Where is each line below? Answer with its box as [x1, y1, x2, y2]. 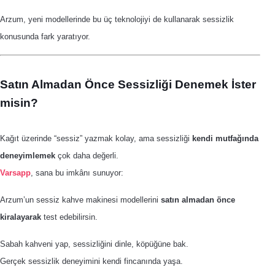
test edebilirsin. [41, 212, 98, 222]
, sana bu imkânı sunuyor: [31, 168, 123, 177]
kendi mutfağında [192, 134, 258, 143]
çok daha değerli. [55, 151, 118, 160]
